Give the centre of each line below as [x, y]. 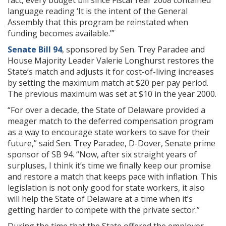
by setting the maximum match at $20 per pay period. [108, 83]
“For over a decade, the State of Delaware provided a [106, 110]
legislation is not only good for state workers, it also [106, 188]
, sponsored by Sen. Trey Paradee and [133, 50]
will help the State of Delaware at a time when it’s [100, 199]
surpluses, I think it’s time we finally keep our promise [109, 166]
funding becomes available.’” [61, 34]
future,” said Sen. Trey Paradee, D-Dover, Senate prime [111, 144]
